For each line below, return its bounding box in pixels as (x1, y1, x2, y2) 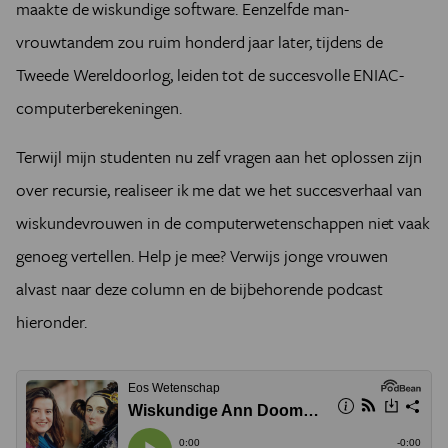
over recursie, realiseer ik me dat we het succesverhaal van (16, 177, 422, 203)
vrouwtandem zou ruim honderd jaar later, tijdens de (16, 29, 384, 55)
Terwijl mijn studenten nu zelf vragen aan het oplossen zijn (16, 144, 422, 170)
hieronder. (16, 309, 87, 335)
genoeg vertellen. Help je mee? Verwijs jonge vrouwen (16, 243, 389, 269)
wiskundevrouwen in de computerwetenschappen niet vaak (16, 210, 431, 236)
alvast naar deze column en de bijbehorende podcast (16, 276, 384, 302)
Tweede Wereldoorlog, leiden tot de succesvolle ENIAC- (16, 62, 405, 88)
